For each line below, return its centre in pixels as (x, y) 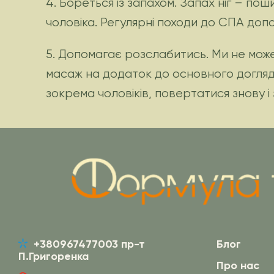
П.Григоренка (54, 256)
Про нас (238, 265)
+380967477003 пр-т (89, 244)
